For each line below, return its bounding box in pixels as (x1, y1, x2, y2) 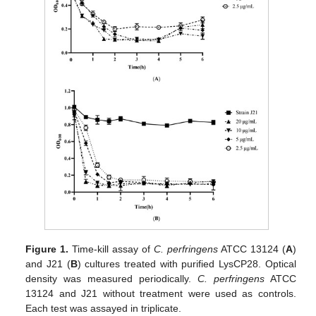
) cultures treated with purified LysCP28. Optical (77, 258, 296, 270)
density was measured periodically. (25, 273, 197, 285)
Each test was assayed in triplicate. (25, 303, 182, 315)
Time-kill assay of (68, 243, 154, 255)
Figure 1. (25, 243, 69, 255)
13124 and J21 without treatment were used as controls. (25, 288, 296, 300)
